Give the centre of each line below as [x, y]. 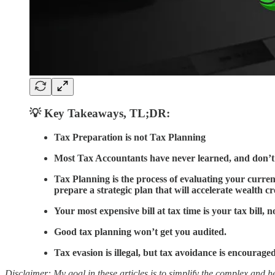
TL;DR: [150, 114]
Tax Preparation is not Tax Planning [130, 137]
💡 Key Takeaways [76, 114]
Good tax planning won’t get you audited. [140, 231]
